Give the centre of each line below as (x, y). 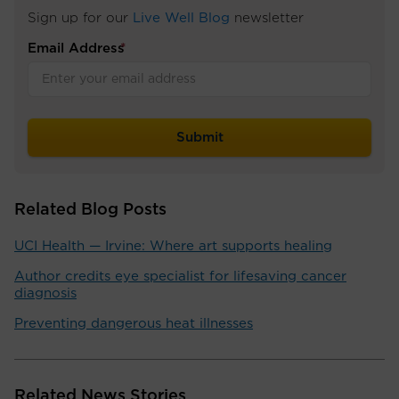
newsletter (267, 19)
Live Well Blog (181, 19)
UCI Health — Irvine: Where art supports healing (173, 247)
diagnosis (45, 294)
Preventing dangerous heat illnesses (134, 324)
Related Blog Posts (90, 211)
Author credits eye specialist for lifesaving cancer (180, 277)
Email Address (76, 49)
